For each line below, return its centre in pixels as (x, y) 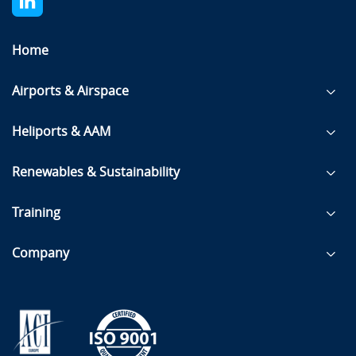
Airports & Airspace (70, 91)
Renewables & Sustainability (96, 172)
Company (41, 253)
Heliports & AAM (61, 131)
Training (36, 212)
